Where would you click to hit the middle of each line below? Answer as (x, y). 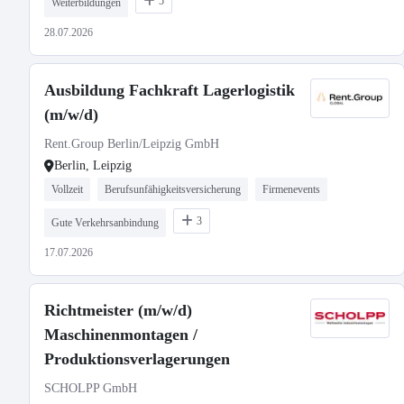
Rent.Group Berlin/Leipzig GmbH (132, 144)
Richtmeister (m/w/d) (118, 310)
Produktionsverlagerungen (137, 359)
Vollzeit (67, 189)
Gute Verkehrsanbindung (105, 223)
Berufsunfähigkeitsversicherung (173, 189)
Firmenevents (291, 189)
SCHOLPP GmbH (91, 388)
